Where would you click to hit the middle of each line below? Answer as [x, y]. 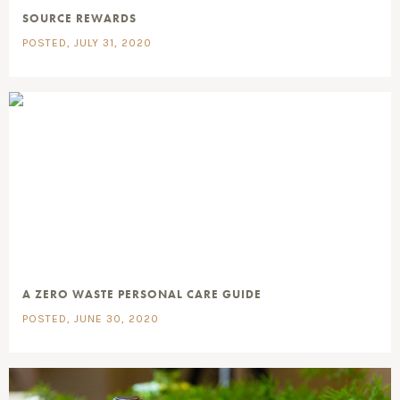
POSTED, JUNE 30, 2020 [91, 318]
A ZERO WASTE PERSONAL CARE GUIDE [142, 294]
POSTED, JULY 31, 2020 [87, 42]
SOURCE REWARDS [79, 18]
